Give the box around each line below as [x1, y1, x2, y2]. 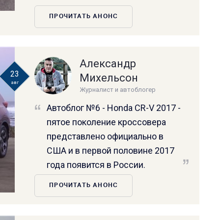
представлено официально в [47, 131, 164, 141]
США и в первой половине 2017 [47, 145, 175, 156]
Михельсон [80, 71, 138, 84]
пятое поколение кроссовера [47, 116, 166, 127]
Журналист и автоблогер [80, 85, 156, 93]
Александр [80, 57, 137, 70]
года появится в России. [47, 159, 146, 170]
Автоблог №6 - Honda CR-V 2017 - [47, 102, 181, 113]
